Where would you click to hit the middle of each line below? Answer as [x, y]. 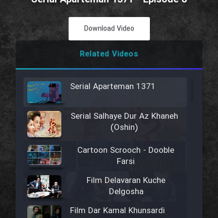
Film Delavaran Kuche [126, 181]
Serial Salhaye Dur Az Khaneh [124, 116]
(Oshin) [124, 127]
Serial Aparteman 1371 [113, 87]
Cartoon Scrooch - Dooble [126, 150]
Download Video [109, 29]
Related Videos [109, 54]
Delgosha [126, 192]
